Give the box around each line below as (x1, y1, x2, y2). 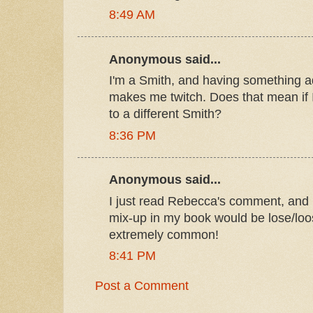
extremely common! (109, 227, 219, 242)
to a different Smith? (109, 107, 221, 122)
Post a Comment (95, 279, 189, 293)
